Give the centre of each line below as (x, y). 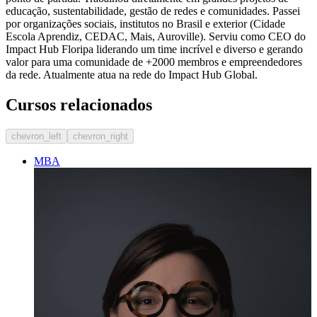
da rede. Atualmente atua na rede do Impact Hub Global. (132, 74)
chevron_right (100, 136)
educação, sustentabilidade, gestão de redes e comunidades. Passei (153, 11)
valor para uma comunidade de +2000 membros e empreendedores (154, 62)
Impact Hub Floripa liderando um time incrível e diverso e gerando (154, 49)
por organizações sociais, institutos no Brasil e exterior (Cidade (145, 23)
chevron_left (36, 136)
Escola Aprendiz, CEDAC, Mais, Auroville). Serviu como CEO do (156, 36)
